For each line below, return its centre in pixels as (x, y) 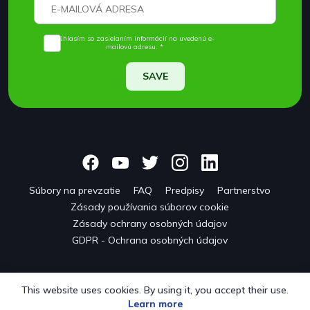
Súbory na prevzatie (75, 191)
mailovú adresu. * (134, 47)
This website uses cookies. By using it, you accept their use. (155, 290)
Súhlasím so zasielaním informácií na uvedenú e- (134, 39)
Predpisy (185, 191)
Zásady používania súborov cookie (150, 207)
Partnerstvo (244, 191)
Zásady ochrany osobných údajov (150, 224)
